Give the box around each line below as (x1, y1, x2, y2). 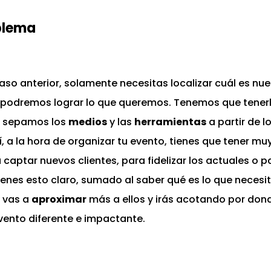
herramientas (134, 115, 206, 129)
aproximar (31, 192, 87, 207)
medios (68, 115, 107, 129)
